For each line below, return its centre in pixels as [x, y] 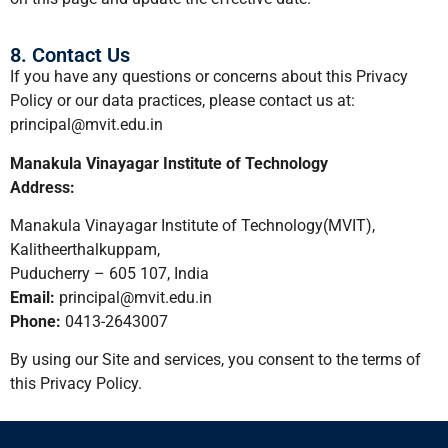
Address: [42, 187]
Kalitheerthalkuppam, [85, 250]
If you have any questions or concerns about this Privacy [209, 77]
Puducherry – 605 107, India [109, 274]
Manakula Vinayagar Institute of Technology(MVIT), [192, 226]
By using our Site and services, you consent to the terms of [215, 360]
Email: [32, 298]
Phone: [35, 322]
